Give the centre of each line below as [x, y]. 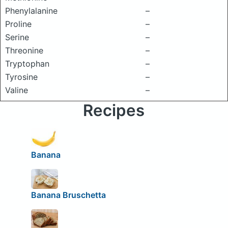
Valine [17, 90]
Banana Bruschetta [68, 195]
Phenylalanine [31, 11]
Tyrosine [21, 77]
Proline [18, 24]
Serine [17, 37]
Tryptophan [27, 64]
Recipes [114, 110]
